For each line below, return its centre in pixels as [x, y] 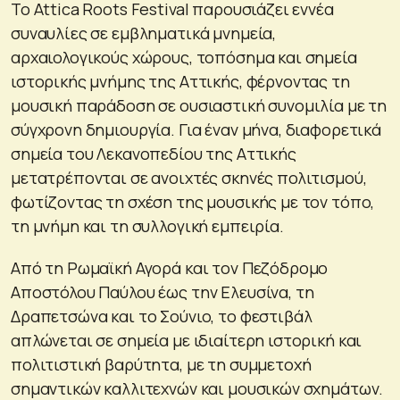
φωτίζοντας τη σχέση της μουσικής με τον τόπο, [193, 201]
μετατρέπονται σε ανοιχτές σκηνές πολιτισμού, [189, 177]
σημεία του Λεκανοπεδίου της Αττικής [154, 153]
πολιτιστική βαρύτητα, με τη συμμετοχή [161, 364]
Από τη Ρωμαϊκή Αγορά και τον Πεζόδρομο [170, 267]
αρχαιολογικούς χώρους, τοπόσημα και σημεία [184, 57]
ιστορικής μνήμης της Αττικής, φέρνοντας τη [180, 81]
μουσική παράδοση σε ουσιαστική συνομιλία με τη [199, 105]
